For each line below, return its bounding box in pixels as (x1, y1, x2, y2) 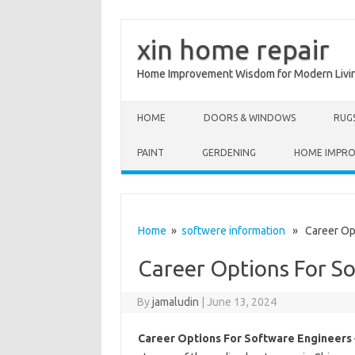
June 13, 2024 (207, 296, 277, 308)
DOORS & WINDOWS (204, 113, 296, 123)
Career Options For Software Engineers (137, 332, 352, 345)
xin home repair (137, 34, 330, 64)
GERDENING (202, 147, 256, 158)
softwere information (181, 224, 285, 237)
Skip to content (121, 100, 196, 113)
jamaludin (152, 296, 200, 308)
